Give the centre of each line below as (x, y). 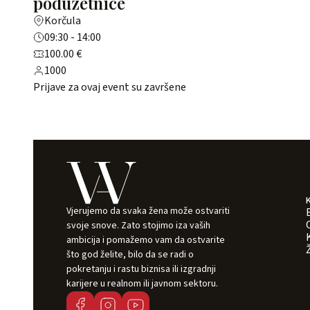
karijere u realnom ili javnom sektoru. (143, 284)
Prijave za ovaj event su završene (110, 88)
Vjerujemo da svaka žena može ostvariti (148, 211)
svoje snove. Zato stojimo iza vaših (138, 226)
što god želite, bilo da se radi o (130, 255)
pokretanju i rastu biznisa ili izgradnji (141, 270)
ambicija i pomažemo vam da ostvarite (146, 240)
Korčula (63, 21)
